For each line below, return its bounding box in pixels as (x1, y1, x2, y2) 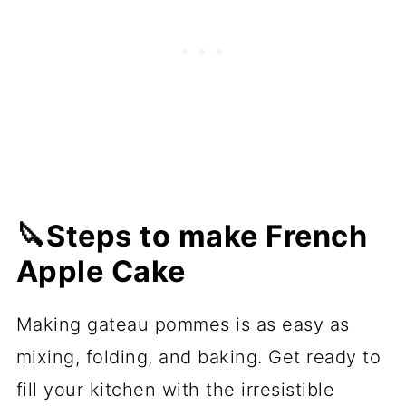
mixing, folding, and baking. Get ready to (15, 346, 382, 369)
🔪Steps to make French (15, 218, 368, 255)
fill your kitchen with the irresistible (15, 379, 335, 401)
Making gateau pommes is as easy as (15, 314, 350, 336)
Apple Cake (15, 254, 186, 290)
